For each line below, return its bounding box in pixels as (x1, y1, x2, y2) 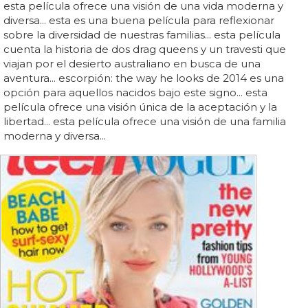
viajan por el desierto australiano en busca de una (3, 57, 261, 71)
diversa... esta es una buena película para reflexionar (3, 14, 274, 27)
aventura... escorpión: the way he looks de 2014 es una (3, 71, 284, 85)
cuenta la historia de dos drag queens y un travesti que (3, 43, 286, 56)
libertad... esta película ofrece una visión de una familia (3, 115, 286, 129)
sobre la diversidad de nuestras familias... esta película (3, 28, 280, 42)
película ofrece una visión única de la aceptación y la (3, 100, 277, 114)
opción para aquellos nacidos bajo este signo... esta (3, 86, 267, 100)
